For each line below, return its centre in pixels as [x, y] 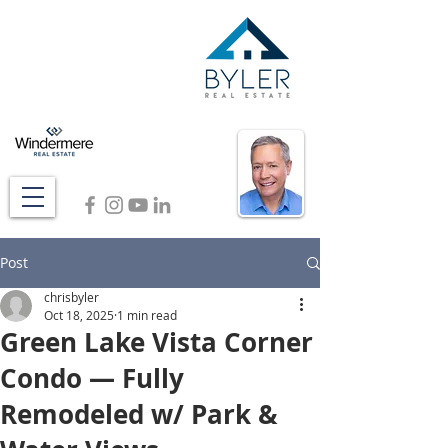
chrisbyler [71, 297]
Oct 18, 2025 [79, 315]
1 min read [147, 315]
